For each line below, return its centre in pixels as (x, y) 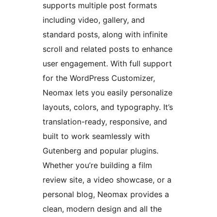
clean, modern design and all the (102, 209)
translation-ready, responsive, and (105, 122)
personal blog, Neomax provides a (106, 194)
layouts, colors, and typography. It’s (108, 107)
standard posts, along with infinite (105, 35)
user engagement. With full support (107, 64)
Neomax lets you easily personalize (108, 93)
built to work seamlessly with (96, 136)
